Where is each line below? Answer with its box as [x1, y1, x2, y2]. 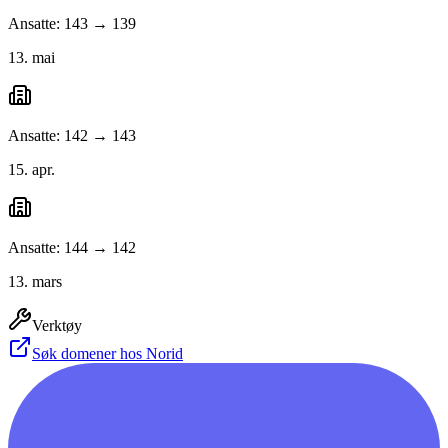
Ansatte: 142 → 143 [8, 127, 136, 145]
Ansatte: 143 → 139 [8, 15, 136, 33]
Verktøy [32, 317, 82, 335]
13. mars [8, 273, 62, 291]
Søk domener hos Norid [32, 345, 183, 363]
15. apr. [8, 161, 55, 179]
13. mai [8, 49, 55, 67]
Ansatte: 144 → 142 [8, 239, 136, 257]
